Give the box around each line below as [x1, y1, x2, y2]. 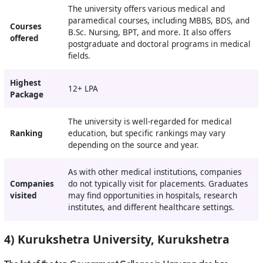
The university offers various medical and [68, 4, 225, 15]
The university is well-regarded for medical [68, 116, 232, 127]
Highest [9, 77, 41, 89]
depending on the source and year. [68, 140, 199, 151]
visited [9, 190, 37, 201]
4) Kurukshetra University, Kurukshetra [4, 231, 230, 247]
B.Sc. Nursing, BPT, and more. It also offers [68, 27, 231, 38]
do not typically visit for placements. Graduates [68, 178, 248, 190]
